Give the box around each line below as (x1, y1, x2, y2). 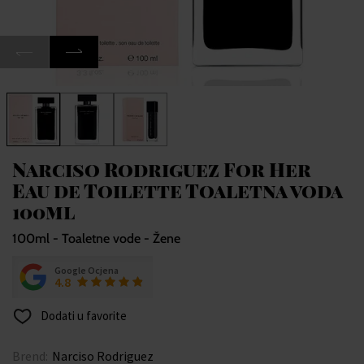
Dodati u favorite (38, 308, 127, 324)
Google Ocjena (54, 264, 119, 277)
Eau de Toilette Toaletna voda (12, 177, 342, 204)
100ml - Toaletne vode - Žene (12, 231, 180, 247)
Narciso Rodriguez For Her (12, 156, 311, 183)
